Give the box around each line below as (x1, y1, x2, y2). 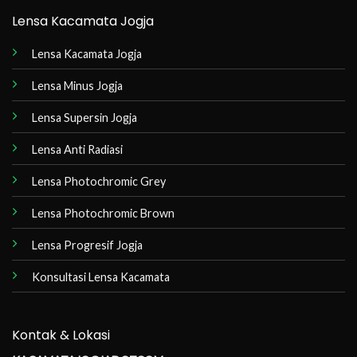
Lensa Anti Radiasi (31, 143, 123, 157)
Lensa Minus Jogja (31, 79, 123, 93)
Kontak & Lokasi (11, 325, 110, 344)
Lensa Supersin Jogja (31, 111, 137, 125)
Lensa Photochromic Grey (31, 175, 166, 189)
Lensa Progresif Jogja (31, 238, 143, 253)
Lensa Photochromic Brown (31, 206, 175, 221)
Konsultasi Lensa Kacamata (31, 270, 170, 284)
